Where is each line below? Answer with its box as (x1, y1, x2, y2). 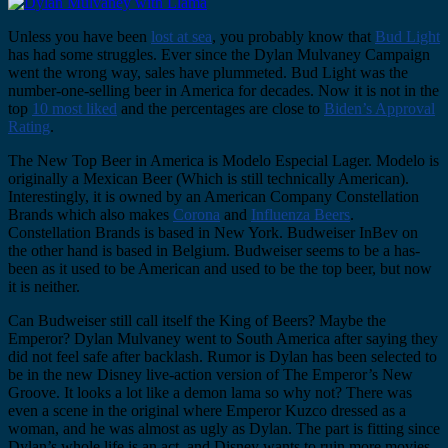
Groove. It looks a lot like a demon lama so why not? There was (8, 383, 412, 401)
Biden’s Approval (324, 99, 435, 117)
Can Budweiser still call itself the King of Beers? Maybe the (8, 311, 386, 329)
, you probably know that (212, 27, 375, 45)
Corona (173, 205, 220, 223)
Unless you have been (8, 27, 151, 45)
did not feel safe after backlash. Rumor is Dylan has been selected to (8, 347, 437, 365)
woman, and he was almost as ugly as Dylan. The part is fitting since (8, 419, 440, 437)
